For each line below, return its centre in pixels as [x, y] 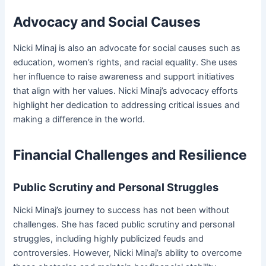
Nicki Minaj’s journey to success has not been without [121, 210]
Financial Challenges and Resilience [130, 155]
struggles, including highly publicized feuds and [109, 239]
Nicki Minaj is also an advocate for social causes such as [127, 48]
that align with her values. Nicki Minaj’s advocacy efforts [126, 91]
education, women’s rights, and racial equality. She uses [126, 63]
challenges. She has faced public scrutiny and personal [124, 225]
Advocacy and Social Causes [107, 22]
